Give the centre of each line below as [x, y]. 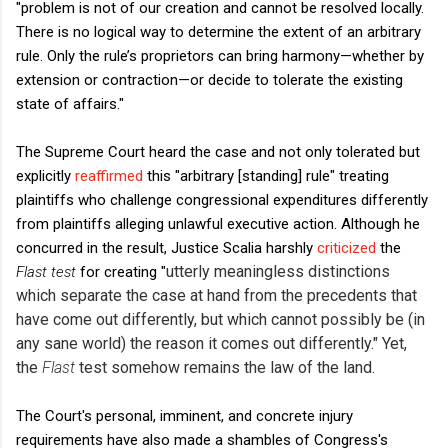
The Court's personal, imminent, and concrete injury [184, 415]
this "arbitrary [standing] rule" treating [266, 175]
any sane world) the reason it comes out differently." [197, 343]
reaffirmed [109, 175]
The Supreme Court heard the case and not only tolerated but [218, 151]
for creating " [123, 271]
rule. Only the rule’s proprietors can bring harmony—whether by [220, 55]
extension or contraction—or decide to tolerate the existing [209, 79]
